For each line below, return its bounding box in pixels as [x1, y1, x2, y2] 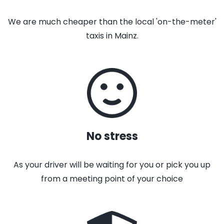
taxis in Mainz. [85, 30, 138, 41]
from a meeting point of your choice [41, 173, 183, 184]
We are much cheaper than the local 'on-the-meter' [7, 16, 216, 27]
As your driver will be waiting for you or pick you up [13, 159, 210, 170]
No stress [86, 128, 138, 144]
